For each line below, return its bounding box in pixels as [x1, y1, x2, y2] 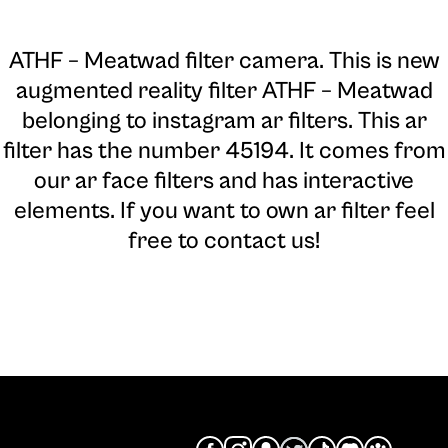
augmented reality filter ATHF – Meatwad [15, 76, 433, 105]
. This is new [318, 46, 440, 75]
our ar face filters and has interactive [34, 166, 414, 195]
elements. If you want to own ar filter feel [13, 196, 435, 225]
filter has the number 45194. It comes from [2, 136, 446, 165]
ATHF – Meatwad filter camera [8, 46, 319, 75]
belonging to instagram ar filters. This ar [21, 106, 427, 135]
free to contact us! [128, 226, 320, 255]
